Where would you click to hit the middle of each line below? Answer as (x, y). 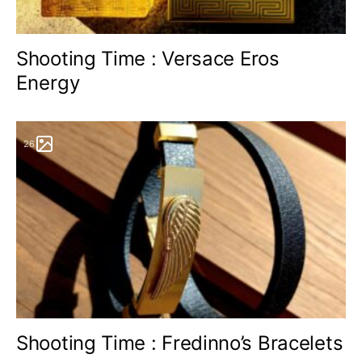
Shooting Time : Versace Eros (148, 58)
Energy (48, 82)
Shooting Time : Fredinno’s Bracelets (180, 343)
